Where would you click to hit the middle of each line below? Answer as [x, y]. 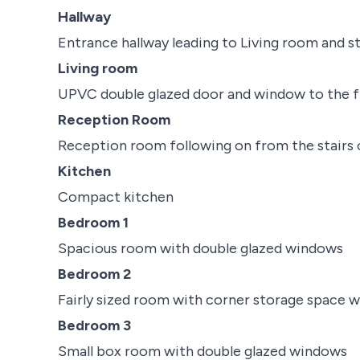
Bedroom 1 [93, 222]
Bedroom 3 [94, 325]
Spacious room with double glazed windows [200, 248]
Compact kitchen [116, 196]
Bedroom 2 [94, 274]
